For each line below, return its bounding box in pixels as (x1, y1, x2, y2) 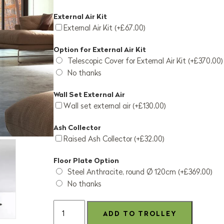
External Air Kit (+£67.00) (63, 23, 145, 33)
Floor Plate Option (53, 156, 119, 165)
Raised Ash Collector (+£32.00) (63, 134, 164, 144)
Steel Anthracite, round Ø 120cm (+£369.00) (67, 167, 212, 177)
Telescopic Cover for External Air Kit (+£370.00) (67, 56, 223, 66)
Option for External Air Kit (53, 45, 146, 54)
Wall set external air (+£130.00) (63, 101, 166, 111)
